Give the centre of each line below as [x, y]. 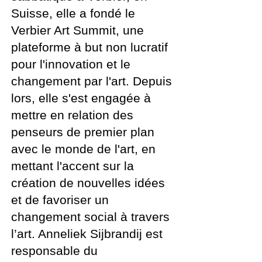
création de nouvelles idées [88, 183]
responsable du [54, 251]
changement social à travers [90, 217]
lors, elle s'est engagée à [81, 98]
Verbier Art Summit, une [77, 30]
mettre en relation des [72, 115]
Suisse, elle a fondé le [73, 13]
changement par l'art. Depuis [92, 81]
